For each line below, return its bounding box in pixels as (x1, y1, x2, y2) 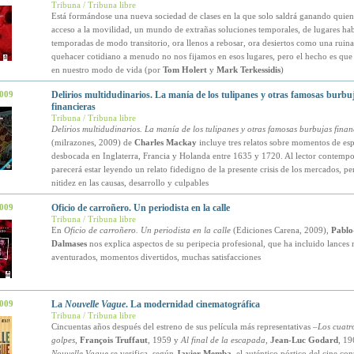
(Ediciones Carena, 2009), (230, 225, 331, 235)
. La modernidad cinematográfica (125, 299, 260, 310)
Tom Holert (162, 65, 207, 74)
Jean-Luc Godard (269, 335, 338, 345)
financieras (51, 101, 96, 112)
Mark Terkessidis (216, 65, 281, 74)
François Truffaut (79, 335, 148, 345)
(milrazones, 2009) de (51, 137, 134, 147)
